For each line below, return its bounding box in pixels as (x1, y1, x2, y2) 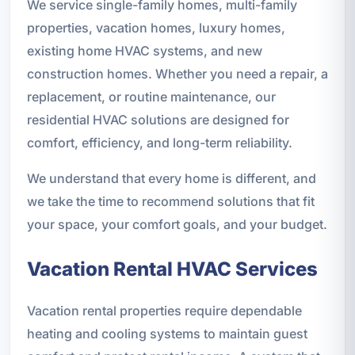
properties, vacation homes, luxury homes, (26, 19, 285, 36)
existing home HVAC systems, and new (26, 42, 262, 59)
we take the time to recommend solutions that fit (26, 193, 315, 209)
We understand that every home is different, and (26, 170, 316, 186)
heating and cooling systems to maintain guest (26, 325, 307, 342)
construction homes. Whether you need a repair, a (26, 65, 328, 82)
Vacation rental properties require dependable (26, 302, 302, 319)
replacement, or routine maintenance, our (26, 88, 276, 105)
